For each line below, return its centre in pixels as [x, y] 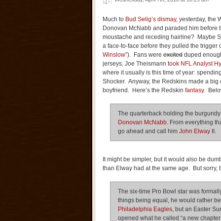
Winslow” [115, 55]
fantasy [194, 90]
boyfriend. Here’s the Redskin [143, 90]
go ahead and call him [148, 131]
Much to [114, 19]
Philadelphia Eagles [145, 209]
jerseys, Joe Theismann [135, 64]
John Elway [195, 131]
